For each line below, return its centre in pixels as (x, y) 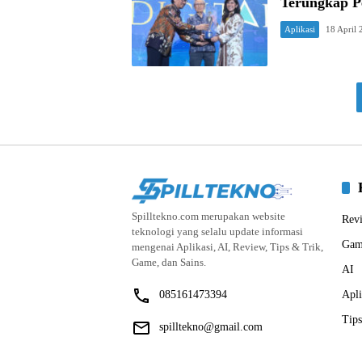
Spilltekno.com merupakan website (208, 216)
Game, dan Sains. (169, 262)
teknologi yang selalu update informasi (217, 231)
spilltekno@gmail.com (211, 326)
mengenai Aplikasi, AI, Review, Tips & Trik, (227, 246)
